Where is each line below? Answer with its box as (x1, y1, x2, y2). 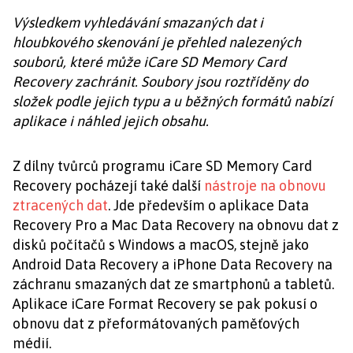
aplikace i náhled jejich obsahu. (13, 113, 209, 130)
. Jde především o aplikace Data (108, 197, 309, 214)
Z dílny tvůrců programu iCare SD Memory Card (13, 158, 312, 175)
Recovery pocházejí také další (13, 177, 204, 195)
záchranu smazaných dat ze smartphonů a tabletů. (13, 276, 334, 293)
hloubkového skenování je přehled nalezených (13, 34, 301, 51)
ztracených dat (13, 197, 108, 214)
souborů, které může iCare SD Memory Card (13, 54, 286, 71)
